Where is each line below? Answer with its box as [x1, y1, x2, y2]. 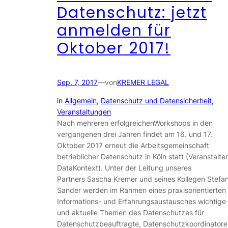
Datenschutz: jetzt [57, 2, 207, 23]
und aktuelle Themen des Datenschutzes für [57, 208, 204, 217]
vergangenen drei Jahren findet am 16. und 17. [57, 130, 212, 139]
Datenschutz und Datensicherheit [101, 96, 212, 105]
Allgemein [65, 96, 97, 105]
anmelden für [57, 19, 171, 41]
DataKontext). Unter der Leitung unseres [57, 163, 191, 173]
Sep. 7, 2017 [57, 77, 98, 87]
